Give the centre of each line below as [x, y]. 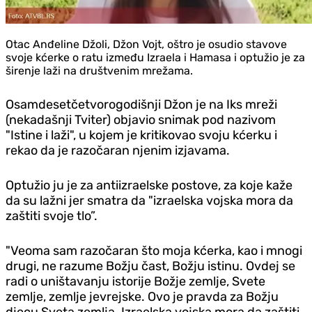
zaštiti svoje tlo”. [52, 216]
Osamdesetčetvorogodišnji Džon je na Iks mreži [141, 104]
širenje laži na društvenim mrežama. [99, 70]
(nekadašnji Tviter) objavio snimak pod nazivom [141, 119]
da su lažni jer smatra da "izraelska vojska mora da [149, 200]
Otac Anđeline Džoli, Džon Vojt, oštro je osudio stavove [146, 44]
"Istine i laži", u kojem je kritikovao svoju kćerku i [141, 135]
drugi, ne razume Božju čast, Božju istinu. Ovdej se [150, 266]
